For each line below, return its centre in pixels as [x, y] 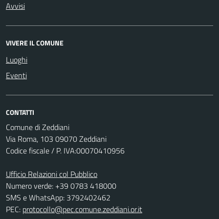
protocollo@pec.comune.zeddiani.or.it [82, 209]
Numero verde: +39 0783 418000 [61, 186]
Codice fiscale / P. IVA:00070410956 [65, 151]
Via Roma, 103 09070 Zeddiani [56, 139]
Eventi [16, 76]
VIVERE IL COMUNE [35, 43]
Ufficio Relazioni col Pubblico [52, 174]
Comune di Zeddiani [38, 127]
